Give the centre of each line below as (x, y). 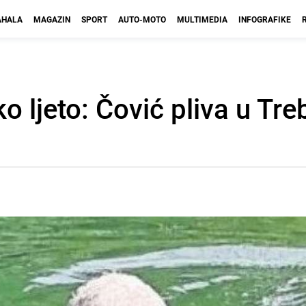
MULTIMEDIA (202, 19)
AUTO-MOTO (142, 19)
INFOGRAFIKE (265, 19)
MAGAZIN (52, 19)
